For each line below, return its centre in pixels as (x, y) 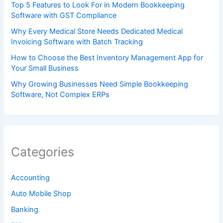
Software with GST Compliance (64, 15)
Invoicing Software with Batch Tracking (77, 42)
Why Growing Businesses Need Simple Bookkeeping (100, 84)
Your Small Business (45, 68)
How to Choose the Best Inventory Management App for (107, 57)
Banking (25, 210)
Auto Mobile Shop (41, 194)
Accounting (31, 178)
